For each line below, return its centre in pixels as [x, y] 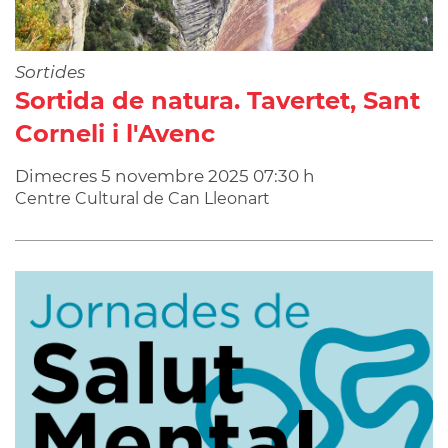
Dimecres [58, 175]
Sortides [50, 71]
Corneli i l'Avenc [115, 133]
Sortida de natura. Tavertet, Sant [217, 100]
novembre [159, 175]
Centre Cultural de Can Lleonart [142, 198]
